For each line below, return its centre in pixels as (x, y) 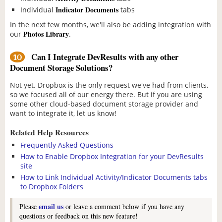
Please (29, 207)
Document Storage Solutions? (61, 67)
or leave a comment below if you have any (124, 207)
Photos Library (46, 34)
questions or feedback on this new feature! (79, 216)
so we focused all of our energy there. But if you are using (106, 94)
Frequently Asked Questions (67, 145)
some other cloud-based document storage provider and (104, 104)
